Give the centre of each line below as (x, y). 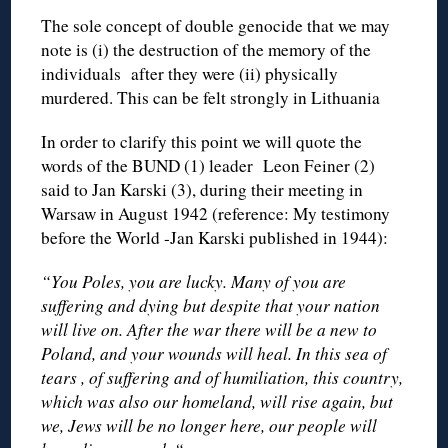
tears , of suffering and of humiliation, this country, (222, 377)
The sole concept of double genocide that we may (216, 25)
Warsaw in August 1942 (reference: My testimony (216, 213)
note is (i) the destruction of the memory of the (206, 49)
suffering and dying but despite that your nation (211, 305)
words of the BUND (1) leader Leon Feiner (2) (208, 165)
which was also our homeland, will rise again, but (217, 401)
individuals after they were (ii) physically (193, 73)
